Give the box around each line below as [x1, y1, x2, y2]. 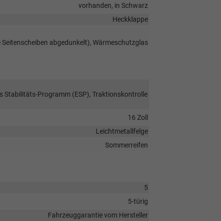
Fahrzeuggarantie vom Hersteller [47, 211, 148, 219]
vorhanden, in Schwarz [78, 1, 148, 9]
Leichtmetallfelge [95, 127, 148, 135]
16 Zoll [127, 113, 148, 121]
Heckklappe [112, 15, 148, 23]
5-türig [127, 197, 148, 205]
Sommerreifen [105, 141, 148, 149]
